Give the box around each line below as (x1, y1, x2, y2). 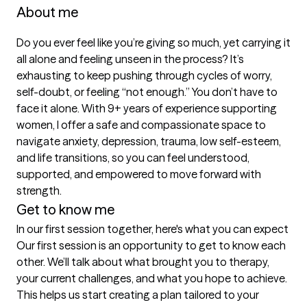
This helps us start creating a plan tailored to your (16, 288, 259, 302)
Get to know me (16, 201, 114, 218)
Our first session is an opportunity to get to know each (16, 238, 286, 252)
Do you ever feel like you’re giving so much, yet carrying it (16, 36, 291, 49)
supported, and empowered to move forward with (16, 167, 261, 181)
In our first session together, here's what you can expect (16, 222, 288, 236)
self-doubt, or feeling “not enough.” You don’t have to (16, 85, 278, 99)
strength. (16, 184, 62, 197)
